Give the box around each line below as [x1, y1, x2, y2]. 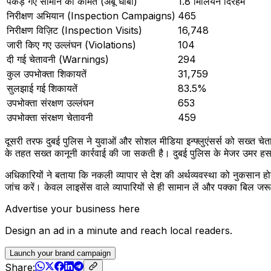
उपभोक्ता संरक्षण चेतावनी [7, 111, 93, 123]
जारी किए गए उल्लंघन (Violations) [7, 38, 136, 51]
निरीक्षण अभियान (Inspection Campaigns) [7, 9, 175, 22]
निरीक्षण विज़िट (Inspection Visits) [7, 24, 142, 36]
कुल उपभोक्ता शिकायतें [7, 67, 87, 80]
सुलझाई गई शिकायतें [7, 82, 77, 94]
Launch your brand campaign [10, 248, 111, 258]
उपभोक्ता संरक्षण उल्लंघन [7, 96, 94, 109]
